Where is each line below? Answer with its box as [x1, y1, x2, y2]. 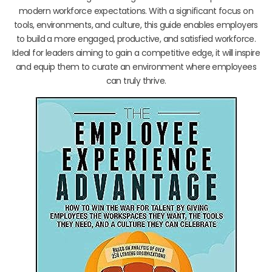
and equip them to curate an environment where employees [16, 60, 256, 73]
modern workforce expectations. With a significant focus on [18, 4, 254, 17]
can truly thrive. [106, 74, 166, 87]
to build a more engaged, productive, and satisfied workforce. [16, 32, 256, 45]
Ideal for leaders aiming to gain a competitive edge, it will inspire [12, 46, 260, 59]
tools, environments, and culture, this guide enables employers [14, 18, 258, 31]
